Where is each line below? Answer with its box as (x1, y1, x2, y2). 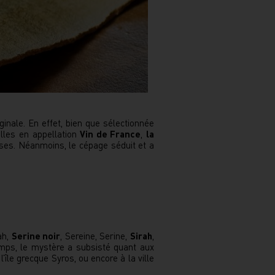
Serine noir (11, 230, 61, 242)
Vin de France (80, 128, 141, 140)
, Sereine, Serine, (60, 230, 131, 242)
